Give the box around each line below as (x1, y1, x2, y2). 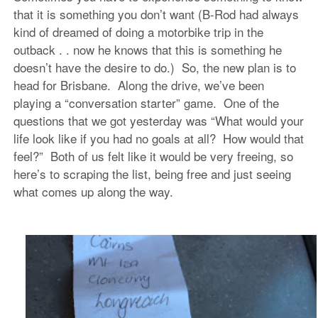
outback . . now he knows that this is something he (13, 40, 282, 58)
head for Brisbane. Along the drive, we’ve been (13, 75, 264, 94)
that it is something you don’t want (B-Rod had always (13, 4, 299, 23)
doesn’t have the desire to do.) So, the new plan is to (13, 57, 296, 76)
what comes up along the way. (13, 182, 187, 200)
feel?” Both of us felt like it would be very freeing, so (13, 146, 293, 165)
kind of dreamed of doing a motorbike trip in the (13, 22, 263, 40)
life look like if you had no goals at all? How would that (13, 128, 304, 147)
